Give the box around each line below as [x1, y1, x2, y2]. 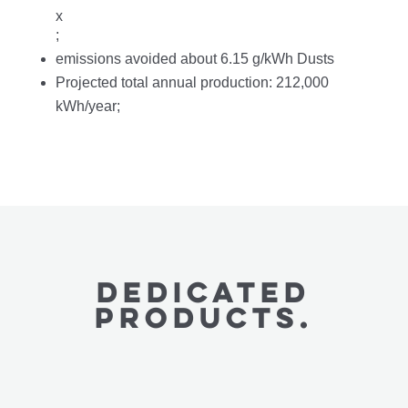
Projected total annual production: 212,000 [55, 75, 329, 91]
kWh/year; [55, 98, 120, 115]
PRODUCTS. [94, 298, 313, 337]
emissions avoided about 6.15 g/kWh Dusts [55, 51, 334, 67]
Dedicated [97, 272, 311, 311]
